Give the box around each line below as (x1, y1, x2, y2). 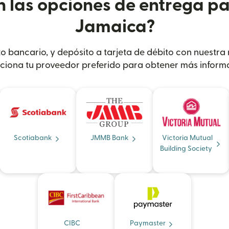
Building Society (160, 145, 212, 152)
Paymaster (130, 220, 166, 227)
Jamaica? (74, 18, 155, 36)
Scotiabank (13, 134, 52, 142)
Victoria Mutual (162, 134, 213, 142)
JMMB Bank (90, 134, 129, 142)
